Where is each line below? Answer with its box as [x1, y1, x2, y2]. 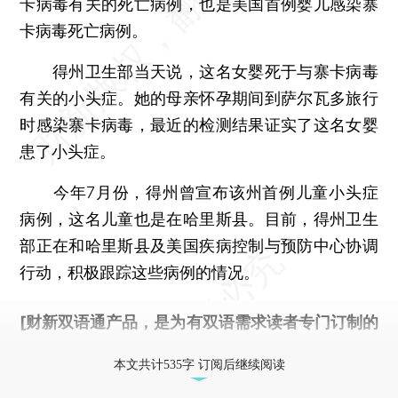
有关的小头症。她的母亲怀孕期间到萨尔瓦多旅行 [20, 88, 378, 107]
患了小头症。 [20, 141, 116, 161]
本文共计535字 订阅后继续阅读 [113, 357, 285, 371]
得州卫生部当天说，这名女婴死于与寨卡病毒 [20, 61, 378, 81]
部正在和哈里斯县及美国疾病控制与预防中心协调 [20, 235, 378, 255]
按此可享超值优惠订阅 [103, 338, 264, 358]
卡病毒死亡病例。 [20, 20, 148, 40]
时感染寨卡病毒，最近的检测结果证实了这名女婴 [20, 115, 378, 134]
